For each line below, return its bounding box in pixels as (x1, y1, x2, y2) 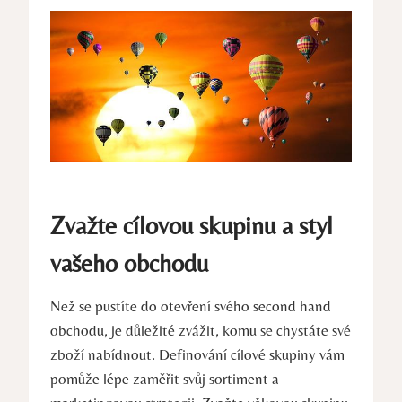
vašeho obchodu (50, 248, 208, 277)
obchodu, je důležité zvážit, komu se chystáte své (50, 320, 351, 339)
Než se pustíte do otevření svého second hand (50, 296, 331, 315)
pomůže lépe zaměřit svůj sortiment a (50, 369, 279, 388)
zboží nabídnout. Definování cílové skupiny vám (50, 345, 345, 363)
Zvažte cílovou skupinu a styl (50, 210, 333, 240)
